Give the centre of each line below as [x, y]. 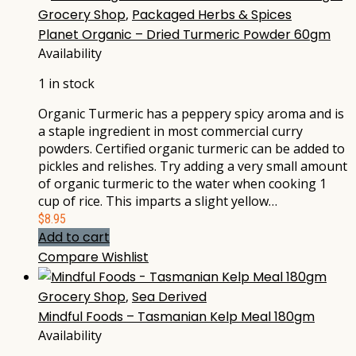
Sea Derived [169, 297]
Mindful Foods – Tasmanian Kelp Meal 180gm [176, 317]
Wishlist [125, 257]
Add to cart [74, 238]
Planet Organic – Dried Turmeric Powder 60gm [184, 35]
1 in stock [66, 84]
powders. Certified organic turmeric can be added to [192, 149]
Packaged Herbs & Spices [212, 15]
